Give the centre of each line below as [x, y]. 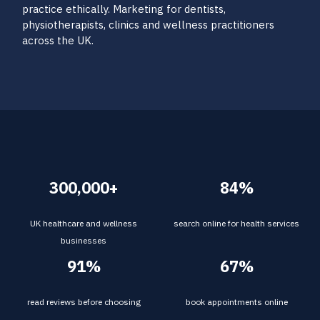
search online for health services [236, 223]
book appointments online [236, 302]
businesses [84, 240]
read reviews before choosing [84, 302]
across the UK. [58, 40]
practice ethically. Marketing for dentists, [124, 9]
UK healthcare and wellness [84, 223]
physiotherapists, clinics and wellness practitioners [148, 25]
